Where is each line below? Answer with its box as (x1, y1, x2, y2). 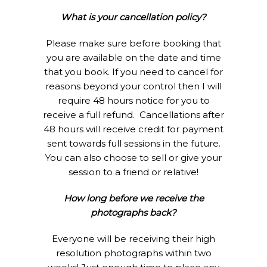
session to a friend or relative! (69, 166, 198, 178)
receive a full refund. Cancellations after (43, 109, 224, 121)
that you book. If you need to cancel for (44, 66, 223, 78)
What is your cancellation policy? (61, 11, 206, 23)
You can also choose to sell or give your (45, 152, 222, 164)
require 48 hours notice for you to (57, 95, 210, 107)
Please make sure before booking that (46, 38, 221, 49)
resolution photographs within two (55, 247, 212, 259)
